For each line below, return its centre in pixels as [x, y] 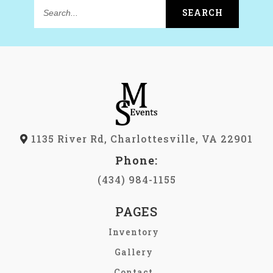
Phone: [136, 160]
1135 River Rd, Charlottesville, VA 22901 [140, 138]
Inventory [133, 232]
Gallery [133, 252]
